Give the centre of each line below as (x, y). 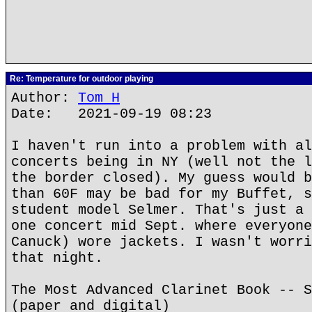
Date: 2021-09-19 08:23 (111, 114)
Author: (45, 98)
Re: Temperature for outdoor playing (80, 79)
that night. (57, 258)
